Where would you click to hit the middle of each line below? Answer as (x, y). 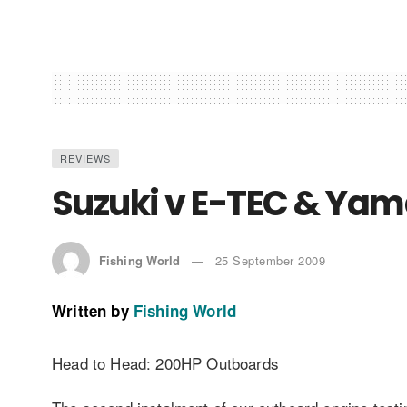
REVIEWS (85, 158)
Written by (90, 310)
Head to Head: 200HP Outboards (165, 362)
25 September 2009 (270, 260)
